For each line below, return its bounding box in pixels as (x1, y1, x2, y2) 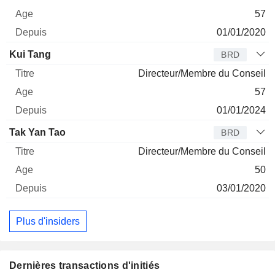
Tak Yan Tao (9, 127, 66, 137)
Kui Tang (9, 49, 51, 60)
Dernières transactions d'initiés (9, 260, 160, 271)
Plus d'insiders (16, 215, 80, 227)
